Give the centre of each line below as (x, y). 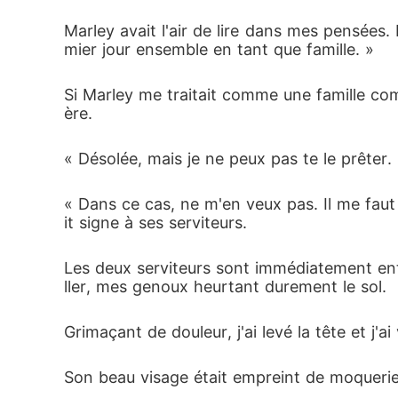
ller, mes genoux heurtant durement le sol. (228, 287)
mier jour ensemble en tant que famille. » (219, 49)
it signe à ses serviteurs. (158, 223)
